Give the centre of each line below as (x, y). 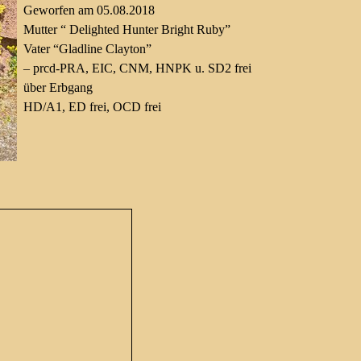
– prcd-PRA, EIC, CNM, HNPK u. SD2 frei (138, 68)
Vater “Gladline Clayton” (88, 49)
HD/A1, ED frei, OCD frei (93, 107)
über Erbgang (58, 87)
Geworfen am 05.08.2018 (89, 10)
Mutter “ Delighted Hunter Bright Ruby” (127, 29)
